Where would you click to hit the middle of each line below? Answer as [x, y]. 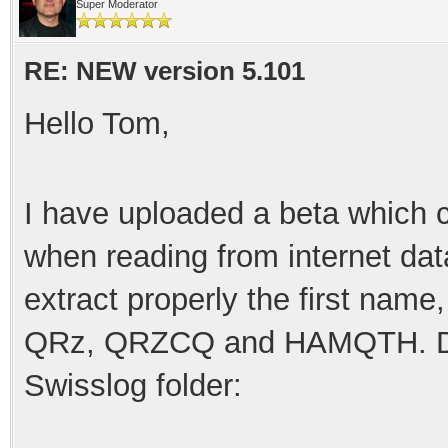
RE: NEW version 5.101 [164, 70]
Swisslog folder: [133, 385]
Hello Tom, [97, 123]
